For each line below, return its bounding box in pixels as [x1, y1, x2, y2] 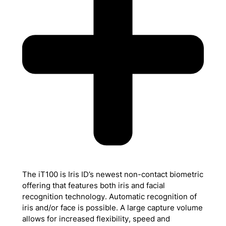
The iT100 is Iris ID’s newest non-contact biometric [22, 169, 203, 179]
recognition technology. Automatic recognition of [22, 192, 197, 201]
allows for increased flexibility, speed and [22, 214, 170, 223]
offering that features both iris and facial [22, 181, 165, 190]
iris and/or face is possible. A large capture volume [22, 203, 203, 212]
